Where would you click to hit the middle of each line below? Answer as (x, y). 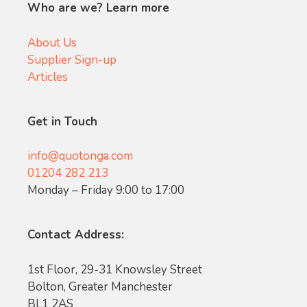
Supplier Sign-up (72, 60)
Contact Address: (76, 235)
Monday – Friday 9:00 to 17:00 (106, 191)
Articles (48, 77)
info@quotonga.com (80, 156)
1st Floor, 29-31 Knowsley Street (115, 269)
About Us (52, 42)
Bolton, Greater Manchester (100, 286)
